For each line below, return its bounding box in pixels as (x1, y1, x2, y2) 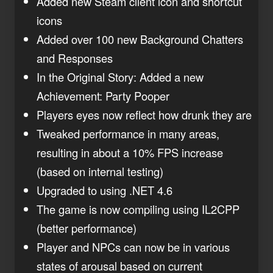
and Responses (37, 49, 113, 66)
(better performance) (37, 219, 136, 236)
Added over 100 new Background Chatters (37, 30, 243, 47)
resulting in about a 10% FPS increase (37, 144, 223, 160)
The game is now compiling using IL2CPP (37, 200, 239, 217)
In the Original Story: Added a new (37, 68, 204, 85)
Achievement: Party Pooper (37, 87, 169, 104)
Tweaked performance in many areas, (37, 125, 219, 141)
